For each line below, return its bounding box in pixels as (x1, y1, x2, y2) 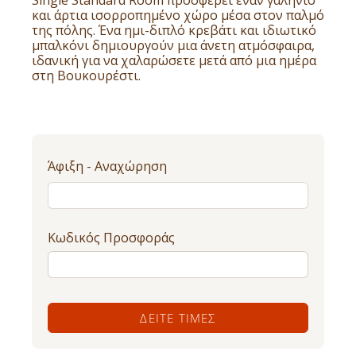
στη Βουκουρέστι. (32, 67, 141, 85)
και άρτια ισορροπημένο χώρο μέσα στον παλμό (32, 6, 324, 25)
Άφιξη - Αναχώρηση (48, 157, 167, 176)
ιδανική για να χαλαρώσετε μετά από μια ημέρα (32, 52, 316, 70)
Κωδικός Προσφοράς (48, 229, 175, 247)
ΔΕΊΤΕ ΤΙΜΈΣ (140, 310, 216, 327)
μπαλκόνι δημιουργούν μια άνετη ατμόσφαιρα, (32, 37, 315, 55)
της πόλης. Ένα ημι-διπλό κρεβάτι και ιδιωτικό (32, 21, 316, 40)
